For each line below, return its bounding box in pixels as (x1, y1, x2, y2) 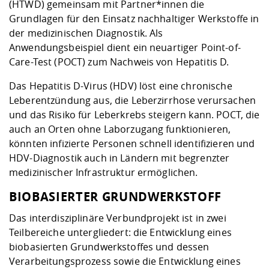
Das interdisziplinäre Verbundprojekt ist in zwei (9, 211, 226, 225)
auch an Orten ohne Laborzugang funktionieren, (9, 122, 231, 136)
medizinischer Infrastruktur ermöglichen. (9, 166, 201, 180)
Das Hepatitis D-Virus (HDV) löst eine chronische (9, 79, 232, 93)
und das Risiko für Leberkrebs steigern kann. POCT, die (9, 108, 260, 122)
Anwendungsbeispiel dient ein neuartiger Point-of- (9, 41, 241, 55)
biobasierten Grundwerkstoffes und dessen (9, 240, 210, 254)
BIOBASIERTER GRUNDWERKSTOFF (9, 189, 222, 205)
